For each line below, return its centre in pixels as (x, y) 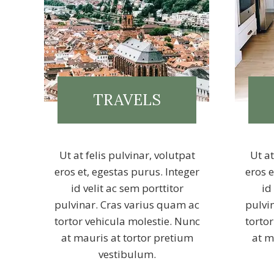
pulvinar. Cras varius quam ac (127, 205)
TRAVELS (127, 100)
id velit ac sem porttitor (127, 188)
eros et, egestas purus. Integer (127, 172)
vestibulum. (127, 254)
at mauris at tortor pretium (127, 238)
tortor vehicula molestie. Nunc (127, 221)
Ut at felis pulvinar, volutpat (127, 155)
